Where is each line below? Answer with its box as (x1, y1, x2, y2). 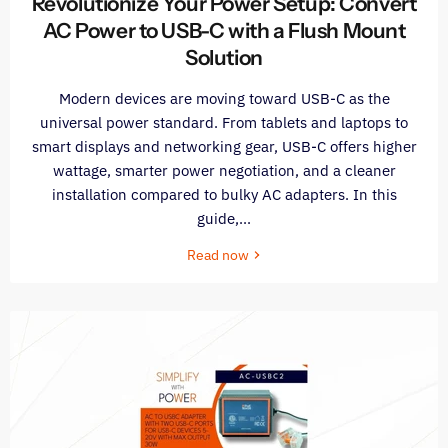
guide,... (197, 209, 251, 229)
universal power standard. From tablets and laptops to (40, 113, 408, 133)
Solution (185, 45, 263, 71)
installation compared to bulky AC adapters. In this (51, 185, 397, 205)
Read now (187, 246, 252, 265)
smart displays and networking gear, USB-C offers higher (31, 137, 417, 157)
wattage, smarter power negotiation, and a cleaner (52, 161, 396, 181)
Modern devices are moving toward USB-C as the (58, 89, 390, 109)
